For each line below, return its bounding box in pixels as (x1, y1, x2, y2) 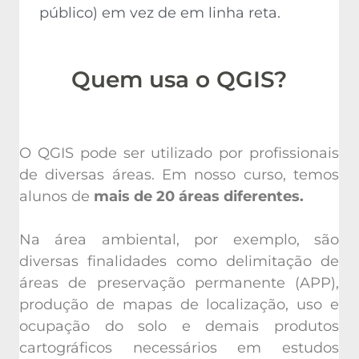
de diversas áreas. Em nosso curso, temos (19, 165, 339, 184)
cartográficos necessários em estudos (19, 338, 339, 357)
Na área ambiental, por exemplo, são (19, 230, 339, 248)
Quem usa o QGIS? (71, 65, 287, 93)
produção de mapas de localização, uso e (19, 295, 339, 313)
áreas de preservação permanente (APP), (19, 273, 339, 292)
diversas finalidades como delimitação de (19, 252, 339, 270)
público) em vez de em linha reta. (39, 3, 280, 22)
